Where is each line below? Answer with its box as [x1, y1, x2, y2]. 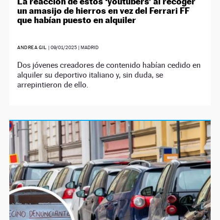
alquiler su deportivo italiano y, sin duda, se [17, 70, 164, 80]
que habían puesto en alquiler [17, 15, 137, 26]
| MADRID [77, 45, 99, 51]
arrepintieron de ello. [17, 80, 89, 90]
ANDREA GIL [17, 45, 47, 51]
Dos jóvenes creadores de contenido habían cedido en [17, 60, 201, 70]
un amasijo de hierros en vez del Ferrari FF [17, 5, 190, 16]
